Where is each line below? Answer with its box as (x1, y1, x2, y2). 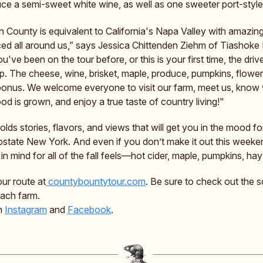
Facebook (68, 204, 111, 216)
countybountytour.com (48, 176, 146, 188)
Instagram (5, 204, 47, 216)
